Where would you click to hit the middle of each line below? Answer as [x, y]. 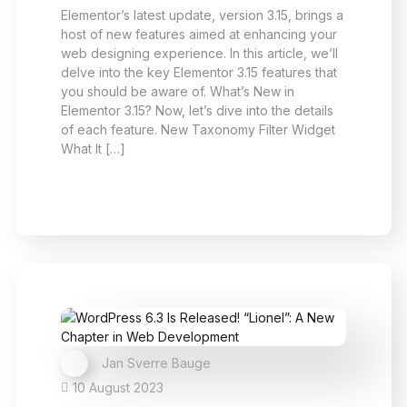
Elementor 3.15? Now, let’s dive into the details [197, 110]
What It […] [93, 149]
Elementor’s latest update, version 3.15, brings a [202, 15]
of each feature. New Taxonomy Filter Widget [198, 129]
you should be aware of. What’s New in [178, 91]
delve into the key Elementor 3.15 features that [199, 72]
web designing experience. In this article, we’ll [199, 53]
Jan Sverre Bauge [156, 363]
